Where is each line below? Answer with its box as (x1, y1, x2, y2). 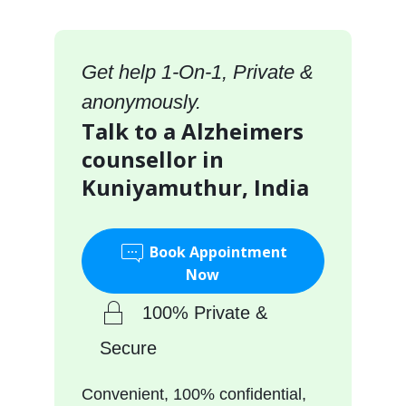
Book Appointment (145, 242, 287, 263)
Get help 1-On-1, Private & (81, 60, 314, 83)
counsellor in (81, 143, 224, 174)
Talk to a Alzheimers (81, 115, 304, 146)
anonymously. (81, 90, 201, 113)
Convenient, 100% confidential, (81, 384, 306, 403)
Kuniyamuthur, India (81, 171, 309, 202)
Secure (99, 337, 157, 358)
